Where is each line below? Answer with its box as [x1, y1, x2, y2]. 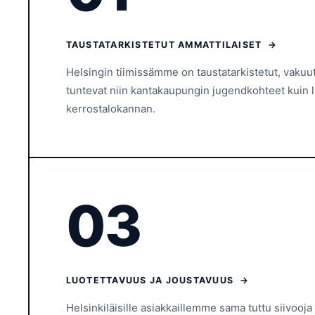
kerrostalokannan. [65, 101, 155, 115]
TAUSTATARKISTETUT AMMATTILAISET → [65, 39, 277, 50]
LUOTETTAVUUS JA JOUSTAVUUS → [65, 275, 249, 285]
